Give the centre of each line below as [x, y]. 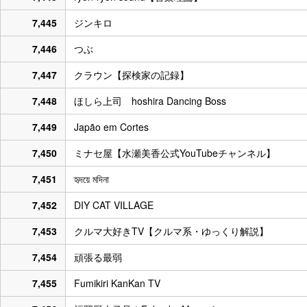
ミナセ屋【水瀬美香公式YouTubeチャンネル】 [175, 152]
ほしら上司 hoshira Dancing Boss [150, 100]
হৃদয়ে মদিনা [91, 179]
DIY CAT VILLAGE [114, 205]
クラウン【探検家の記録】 [132, 74]
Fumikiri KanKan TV [117, 283]
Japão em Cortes [111, 126]
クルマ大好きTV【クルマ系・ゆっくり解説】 [171, 231]
